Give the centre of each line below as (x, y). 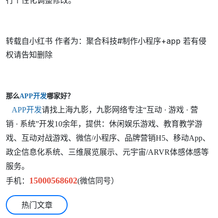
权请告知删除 (29, 55)
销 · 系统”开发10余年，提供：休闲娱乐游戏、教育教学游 (104, 124)
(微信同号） (98, 181)
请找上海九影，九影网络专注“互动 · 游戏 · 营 (120, 110)
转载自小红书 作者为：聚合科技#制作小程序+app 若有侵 (106, 41)
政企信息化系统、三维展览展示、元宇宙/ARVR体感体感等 (107, 152)
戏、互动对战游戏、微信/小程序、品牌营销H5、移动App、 (108, 138)
